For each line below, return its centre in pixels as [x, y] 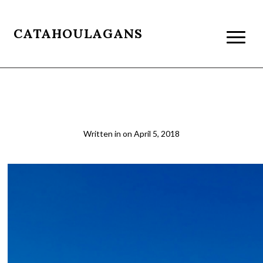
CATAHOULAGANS [78, 33]
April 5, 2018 [157, 134]
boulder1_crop [131, 108]
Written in [103, 134]
